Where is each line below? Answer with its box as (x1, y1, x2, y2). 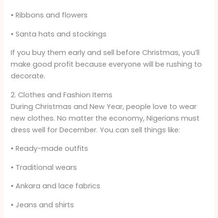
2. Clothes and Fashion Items (11, 90, 113, 100)
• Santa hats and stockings (11, 29, 107, 39)
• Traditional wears (11, 162, 77, 172)
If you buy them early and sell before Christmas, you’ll (11, 48, 200, 58)
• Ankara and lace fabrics (11, 181, 101, 191)
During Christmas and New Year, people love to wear (11, 101, 197, 111)
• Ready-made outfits (11, 144, 89, 154)
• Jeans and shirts (11, 200, 74, 210)
